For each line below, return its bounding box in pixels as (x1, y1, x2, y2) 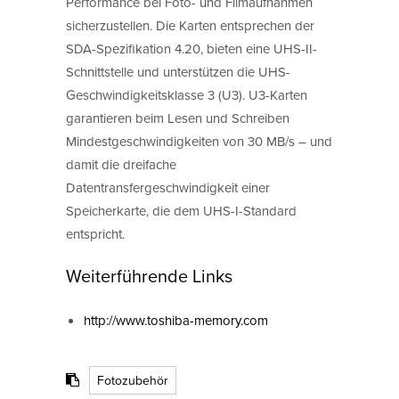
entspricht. (66, 224, 125, 243)
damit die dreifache (66, 154, 176, 174)
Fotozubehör (97, 371, 168, 390)
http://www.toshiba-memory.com (84, 311, 268, 330)
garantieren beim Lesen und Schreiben (66, 108, 289, 127)
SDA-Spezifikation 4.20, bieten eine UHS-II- (66, 38, 317, 58)
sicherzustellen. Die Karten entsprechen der (66, 15, 314, 35)
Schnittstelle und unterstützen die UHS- (66, 61, 290, 81)
